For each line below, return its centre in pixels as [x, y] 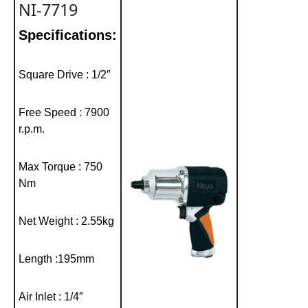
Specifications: [68, 35]
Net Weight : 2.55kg [66, 221]
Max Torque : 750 [60, 166]
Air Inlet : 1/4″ [51, 296]
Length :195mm [56, 258]
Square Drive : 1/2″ [65, 74]
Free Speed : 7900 [64, 112]
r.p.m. [32, 129]
